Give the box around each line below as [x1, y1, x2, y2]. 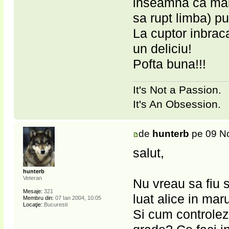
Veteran [23, 174, 42, 181]
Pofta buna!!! [133, 57, 207, 72]
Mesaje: [23, 188, 42, 194]
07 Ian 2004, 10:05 [54, 194, 101, 201]
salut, [133, 146, 165, 161]
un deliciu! [133, 41, 192, 56]
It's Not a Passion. [133, 83, 222, 96]
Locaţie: [23, 201, 42, 208]
